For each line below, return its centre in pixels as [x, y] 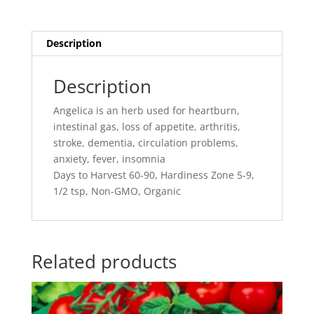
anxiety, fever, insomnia [109, 159]
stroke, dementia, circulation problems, [145, 143]
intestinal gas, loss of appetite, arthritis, [146, 127]
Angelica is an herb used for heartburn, [146, 111]
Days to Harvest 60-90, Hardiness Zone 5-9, [153, 175]
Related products [104, 262]
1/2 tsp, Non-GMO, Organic [117, 191]
